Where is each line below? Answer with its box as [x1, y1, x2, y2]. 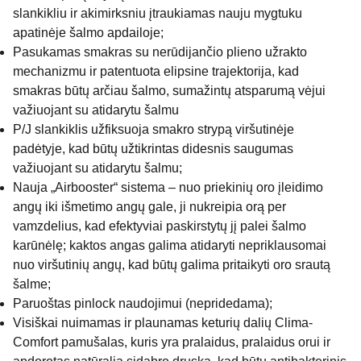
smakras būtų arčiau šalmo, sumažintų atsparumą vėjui [13, 84, 326, 98]
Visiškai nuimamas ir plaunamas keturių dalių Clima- [13, 316, 313, 330]
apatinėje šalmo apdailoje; [13, 26, 164, 39]
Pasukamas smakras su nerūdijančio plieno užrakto [13, 45, 307, 59]
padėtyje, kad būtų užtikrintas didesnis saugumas [13, 142, 293, 156]
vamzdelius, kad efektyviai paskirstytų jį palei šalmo [13, 219, 306, 233]
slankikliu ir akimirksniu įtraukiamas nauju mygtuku [13, 6, 302, 20]
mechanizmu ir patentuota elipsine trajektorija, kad [13, 64, 299, 78]
